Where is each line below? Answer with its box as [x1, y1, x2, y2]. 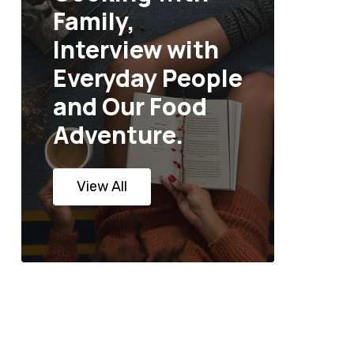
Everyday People [52, 62, 243, 95]
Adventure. [52, 119, 183, 152]
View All [76, 178, 127, 196]
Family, [52, 5, 135, 38]
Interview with [52, 33, 219, 66]
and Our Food [52, 90, 207, 123]
